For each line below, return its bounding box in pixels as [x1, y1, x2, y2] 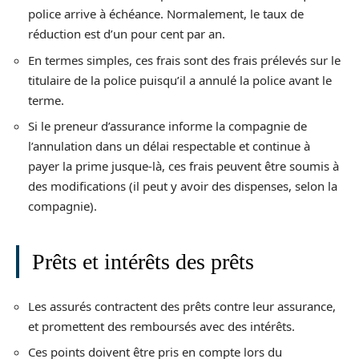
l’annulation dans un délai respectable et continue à [28, 138, 310, 154]
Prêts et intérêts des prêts [32, 249, 254, 274]
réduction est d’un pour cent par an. [28, 26, 225, 42]
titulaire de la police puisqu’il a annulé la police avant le [28, 71, 332, 88]
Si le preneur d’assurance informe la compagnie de [28, 118, 307, 134]
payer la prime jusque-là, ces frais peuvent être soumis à [28, 158, 339, 174]
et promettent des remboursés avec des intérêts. [28, 317, 295, 334]
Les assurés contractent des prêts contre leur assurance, [28, 297, 336, 314]
